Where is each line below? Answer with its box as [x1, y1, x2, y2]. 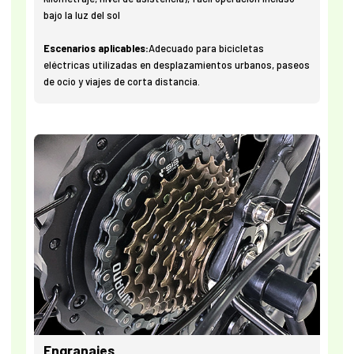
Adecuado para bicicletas [149, 42, 265, 55]
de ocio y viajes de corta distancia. [43, 75, 201, 88]
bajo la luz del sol [43, 9, 121, 22]
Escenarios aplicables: [43, 42, 149, 55]
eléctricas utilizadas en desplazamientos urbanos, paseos [43, 58, 311, 72]
